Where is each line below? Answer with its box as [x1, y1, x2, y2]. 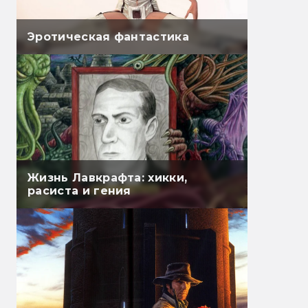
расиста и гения [27, 184, 131, 198]
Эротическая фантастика [27, 30, 190, 44]
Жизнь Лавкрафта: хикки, [27, 171, 188, 185]
